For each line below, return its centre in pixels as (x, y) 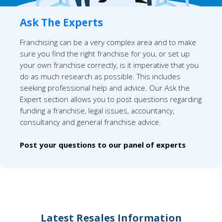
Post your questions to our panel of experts (103, 145)
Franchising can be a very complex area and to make (108, 42)
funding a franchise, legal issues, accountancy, (97, 111)
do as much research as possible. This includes (100, 77)
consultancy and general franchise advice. (90, 122)
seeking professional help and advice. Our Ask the (105, 88)
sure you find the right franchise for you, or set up (105, 54)
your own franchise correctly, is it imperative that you (109, 65)
